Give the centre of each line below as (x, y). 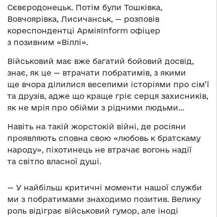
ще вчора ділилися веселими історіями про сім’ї (108, 85)
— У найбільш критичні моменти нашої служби (105, 188)
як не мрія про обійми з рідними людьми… (96, 108)
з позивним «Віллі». (48, 42)
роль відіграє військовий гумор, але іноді (93, 211)
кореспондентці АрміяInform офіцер (84, 31)
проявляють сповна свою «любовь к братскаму (104, 138)
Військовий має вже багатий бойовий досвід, (101, 61)
